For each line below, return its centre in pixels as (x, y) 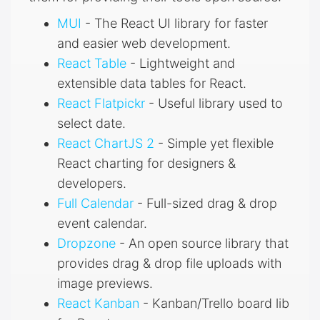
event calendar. (102, 223)
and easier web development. (144, 43)
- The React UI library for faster (175, 23)
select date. (91, 123)
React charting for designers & (146, 163)
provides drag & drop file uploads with (170, 263)
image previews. (105, 283)
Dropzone (86, 243)
